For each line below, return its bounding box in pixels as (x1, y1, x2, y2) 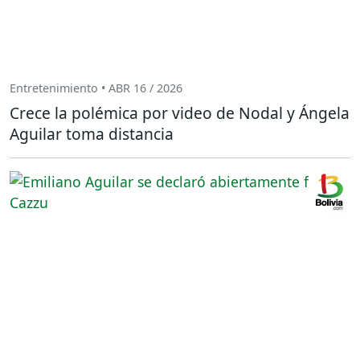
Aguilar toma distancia (10, 123, 174, 145)
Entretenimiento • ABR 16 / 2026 (10, 80, 182, 96)
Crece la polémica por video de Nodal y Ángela (10, 102, 350, 124)
